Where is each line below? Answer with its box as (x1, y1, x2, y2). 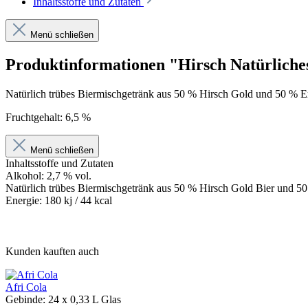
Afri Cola (5, 280, 47, 293)
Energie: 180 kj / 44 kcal (5, 194, 112, 206)
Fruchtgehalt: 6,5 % (5, 111, 91, 123)
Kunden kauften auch (5, 245, 99, 257)
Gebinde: (5, 293, 48, 305)
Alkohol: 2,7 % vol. (5, 169, 94, 181)
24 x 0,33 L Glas (48, 293, 121, 305)
